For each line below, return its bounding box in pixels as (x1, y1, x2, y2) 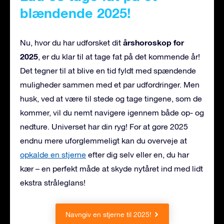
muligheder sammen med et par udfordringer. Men (20, 80, 199, 89)
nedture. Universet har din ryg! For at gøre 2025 (20, 122, 188, 131)
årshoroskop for (123, 37, 184, 47)
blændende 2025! (20, 5, 131, 21)
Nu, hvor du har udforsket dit (20, 38, 123, 47)
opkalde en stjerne (20, 150, 86, 159)
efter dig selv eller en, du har (86, 150, 189, 159)
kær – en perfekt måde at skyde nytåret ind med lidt (20, 164, 203, 173)
